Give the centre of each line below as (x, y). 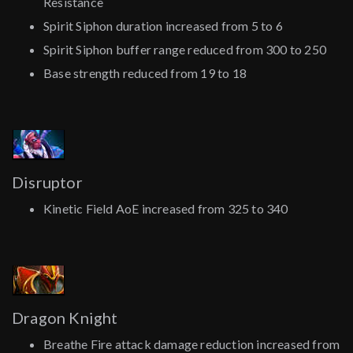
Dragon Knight (65, 318)
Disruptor (47, 182)
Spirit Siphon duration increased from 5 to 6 (163, 26)
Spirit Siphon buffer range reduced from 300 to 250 (185, 50)
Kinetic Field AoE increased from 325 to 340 (166, 209)
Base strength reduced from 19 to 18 (145, 73)
